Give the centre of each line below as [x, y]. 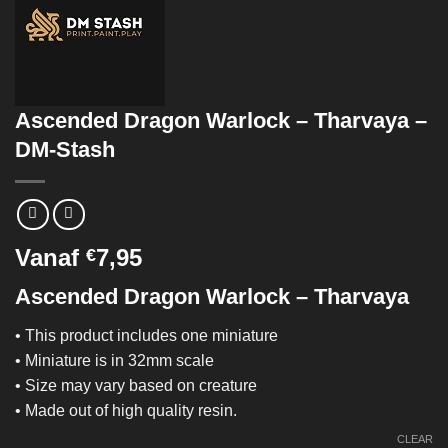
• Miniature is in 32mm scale [114, 360]
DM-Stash [65, 149]
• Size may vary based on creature [136, 385]
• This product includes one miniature [146, 335]
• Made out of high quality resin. [126, 410]
